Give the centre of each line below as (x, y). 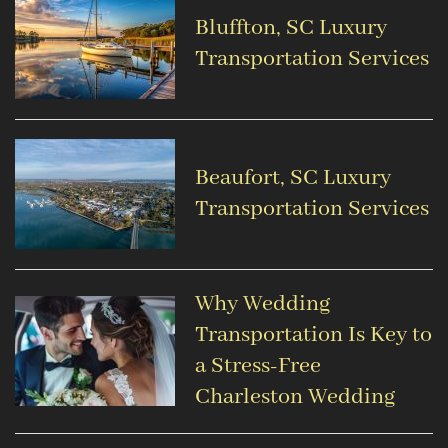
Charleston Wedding (295, 397)
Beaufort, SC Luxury (293, 178)
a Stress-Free (258, 366)
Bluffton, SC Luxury (291, 28)
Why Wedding (262, 304)
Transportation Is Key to (313, 335)
